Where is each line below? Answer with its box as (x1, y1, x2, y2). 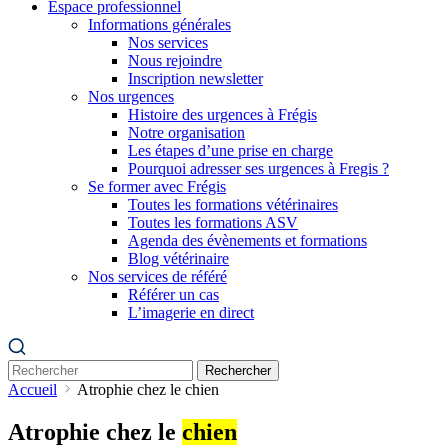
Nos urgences (88, 88, 174, 105)
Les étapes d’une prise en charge (128, 142, 333, 159)
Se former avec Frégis (88, 178, 226, 195)
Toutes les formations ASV (128, 214, 298, 231)
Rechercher (205, 363, 271, 378)
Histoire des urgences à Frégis (128, 106, 317, 123)
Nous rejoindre (128, 52, 222, 69)
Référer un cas (128, 286, 219, 303)
